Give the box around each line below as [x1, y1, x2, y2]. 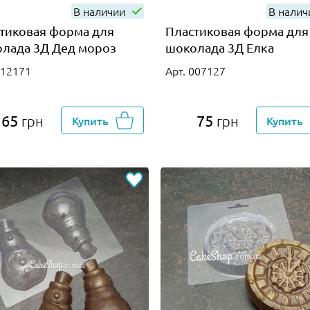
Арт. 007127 [165, 62, 226, 78]
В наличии [73, 3, 129, 19]
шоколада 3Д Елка [165, 39, 275, 55]
